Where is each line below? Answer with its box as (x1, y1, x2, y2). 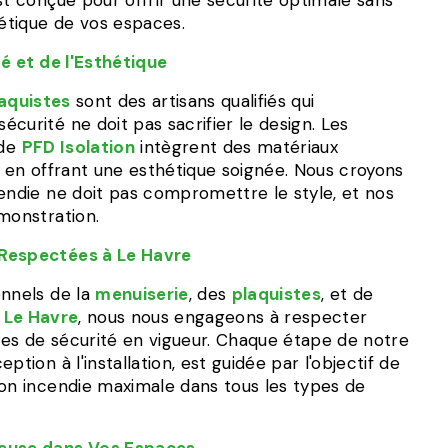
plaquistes (231, 283, 322, 305)
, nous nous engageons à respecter (78, 306, 368, 328)
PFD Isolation (21, 136, 135, 158)
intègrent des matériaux (134, 136, 339, 158)
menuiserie (95, 283, 189, 305)
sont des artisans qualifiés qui (70, 90, 315, 112)
